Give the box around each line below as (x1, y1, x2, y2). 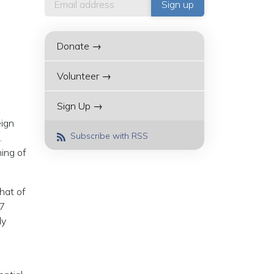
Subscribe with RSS (68, 130, 148, 141)
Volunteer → (57, 70, 111, 82)
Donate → (57, 40, 102, 52)
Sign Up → (57, 100, 103, 112)
